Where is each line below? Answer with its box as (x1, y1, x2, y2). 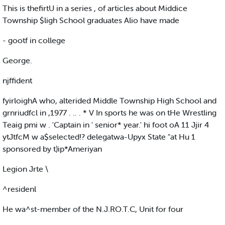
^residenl (3, 184, 36, 194)
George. (3, 55, 32, 66)
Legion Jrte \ (3, 164, 48, 174)
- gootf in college (3, 35, 65, 46)
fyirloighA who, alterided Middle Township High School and (3, 95, 216, 106)
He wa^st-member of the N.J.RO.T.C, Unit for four (3, 204, 183, 214)
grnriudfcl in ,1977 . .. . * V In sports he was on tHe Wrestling (3, 107, 216, 118)
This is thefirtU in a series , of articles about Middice (3, 3, 187, 14)
